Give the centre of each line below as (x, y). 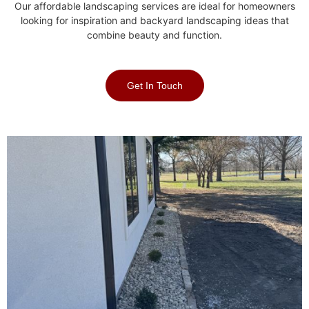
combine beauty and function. (154, 34)
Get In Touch (154, 85)
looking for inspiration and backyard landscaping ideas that (154, 20)
